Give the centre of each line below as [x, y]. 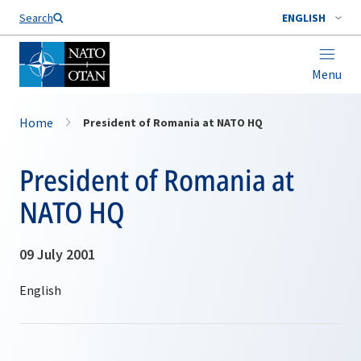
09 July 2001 [57, 254]
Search [36, 18]
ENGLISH [304, 18]
